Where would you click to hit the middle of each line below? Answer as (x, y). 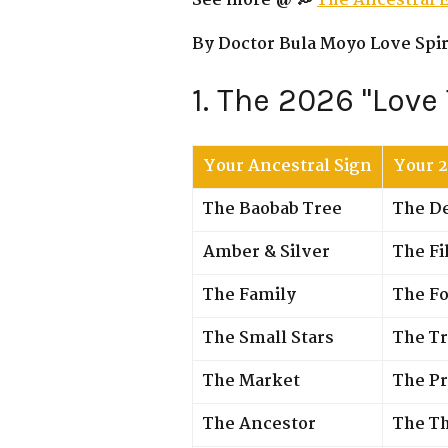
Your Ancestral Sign (287, 166)
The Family (249, 295)
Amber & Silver (266, 252)
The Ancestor (259, 424)
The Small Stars (268, 338)
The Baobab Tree (272, 209)
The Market (251, 381)
